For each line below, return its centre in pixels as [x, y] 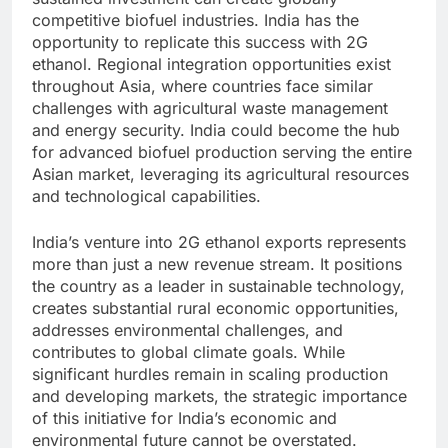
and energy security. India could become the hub [216, 130]
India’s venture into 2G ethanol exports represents [219, 242]
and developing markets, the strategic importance [219, 396]
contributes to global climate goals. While [188, 352]
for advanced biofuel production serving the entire [222, 152]
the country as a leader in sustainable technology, [218, 286]
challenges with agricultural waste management [210, 108]
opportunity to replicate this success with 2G [200, 42]
